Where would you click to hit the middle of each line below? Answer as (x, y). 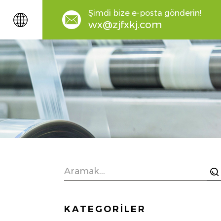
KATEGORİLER (105, 209)
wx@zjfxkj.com (125, 25)
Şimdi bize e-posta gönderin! (145, 13)
